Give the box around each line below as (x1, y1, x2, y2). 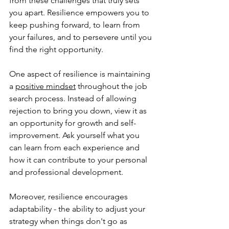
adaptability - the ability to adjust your (9, 203, 147, 214)
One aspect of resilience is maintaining (9, 68, 152, 79)
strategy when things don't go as (9, 216, 129, 226)
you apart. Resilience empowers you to (9, 7, 151, 17)
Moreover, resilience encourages (9, 191, 130, 201)
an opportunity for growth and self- (9, 118, 136, 128)
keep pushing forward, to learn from (9, 19, 142, 30)
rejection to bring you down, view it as (9, 105, 149, 116)
